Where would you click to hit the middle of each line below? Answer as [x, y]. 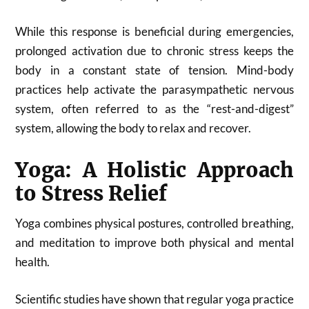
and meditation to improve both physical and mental [154, 242]
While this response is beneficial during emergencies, [154, 31]
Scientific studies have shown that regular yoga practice [154, 299]
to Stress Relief [91, 194]
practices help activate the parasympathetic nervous [154, 89]
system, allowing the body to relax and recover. [133, 128]
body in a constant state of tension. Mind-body [154, 70]
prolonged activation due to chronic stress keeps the [154, 51]
